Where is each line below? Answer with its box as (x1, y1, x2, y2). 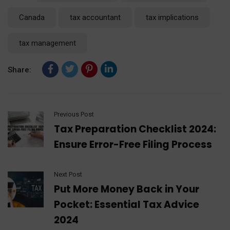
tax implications (146, 12, 199, 22)
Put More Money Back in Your (54, 182, 199, 196)
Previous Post (54, 110, 94, 118)
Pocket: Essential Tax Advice (54, 197, 199, 212)
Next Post (54, 170, 82, 178)
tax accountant (70, 12, 121, 22)
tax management (19, 38, 76, 48)
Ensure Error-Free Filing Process (54, 137, 212, 151)
